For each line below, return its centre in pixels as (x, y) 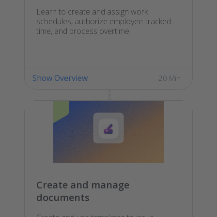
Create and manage (83, 185)
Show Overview (60, 78)
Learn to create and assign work (92, 11)
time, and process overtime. (84, 31)
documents (63, 198)
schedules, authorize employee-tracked (104, 21)
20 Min (170, 78)
